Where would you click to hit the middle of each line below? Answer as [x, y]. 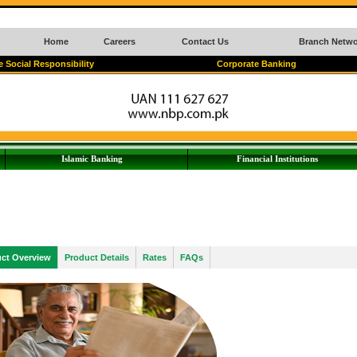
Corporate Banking [256, 64]
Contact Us [205, 41]
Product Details [97, 257]
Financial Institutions [277, 159]
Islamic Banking [92, 159]
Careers [119, 41]
